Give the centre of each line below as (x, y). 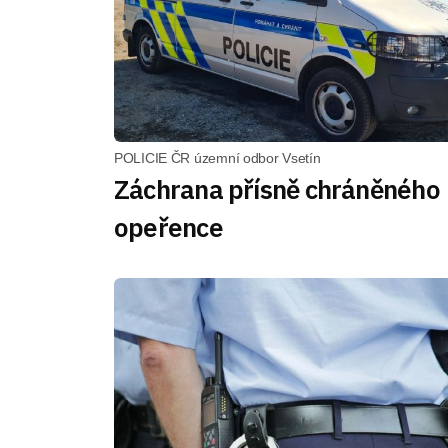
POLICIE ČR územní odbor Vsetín (217, 158)
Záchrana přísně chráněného (277, 189)
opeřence (168, 227)
